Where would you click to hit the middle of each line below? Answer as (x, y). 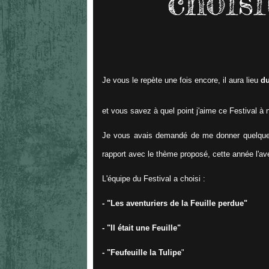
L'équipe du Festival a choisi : (154, 178)
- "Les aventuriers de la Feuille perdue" (175, 203)
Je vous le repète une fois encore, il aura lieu (181, 80)
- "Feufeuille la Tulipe (142, 252)
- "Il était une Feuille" (141, 228)
